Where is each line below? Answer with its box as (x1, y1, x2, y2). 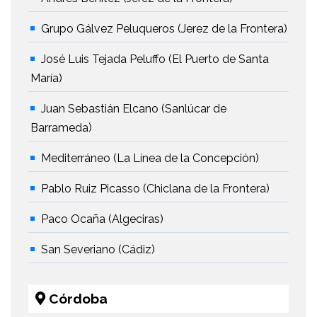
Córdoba (45, 291, 108, 307)
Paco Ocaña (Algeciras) (41, 212, 163, 226)
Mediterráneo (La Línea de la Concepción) (41, 151, 259, 166)
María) (30, 71, 62, 86)
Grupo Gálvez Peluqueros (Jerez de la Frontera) (41, 22, 287, 36)
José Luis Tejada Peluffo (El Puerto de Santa (41, 52, 269, 67)
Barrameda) (30, 121, 92, 135)
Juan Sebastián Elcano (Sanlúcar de (41, 102, 226, 116)
